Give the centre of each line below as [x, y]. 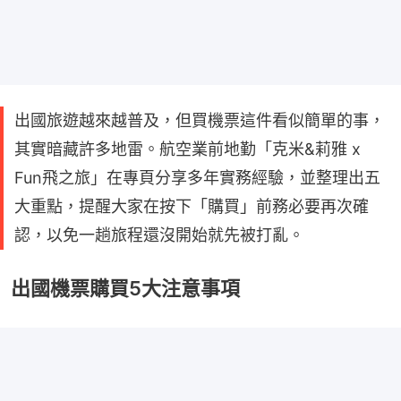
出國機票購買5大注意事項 [125, 288]
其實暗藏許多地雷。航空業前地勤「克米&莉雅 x [188, 149]
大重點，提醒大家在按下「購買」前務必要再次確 [192, 206]
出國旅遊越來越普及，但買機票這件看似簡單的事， [200, 120]
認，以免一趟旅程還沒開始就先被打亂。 [159, 235]
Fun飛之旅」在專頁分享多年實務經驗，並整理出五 [197, 177]
